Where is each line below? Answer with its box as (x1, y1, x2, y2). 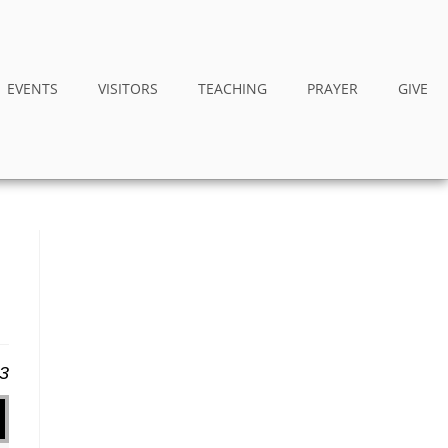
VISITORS (98, 79, 158, 99)
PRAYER (307, 79, 358, 99)
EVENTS (7, 79, 58, 99)
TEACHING (198, 79, 267, 99)
